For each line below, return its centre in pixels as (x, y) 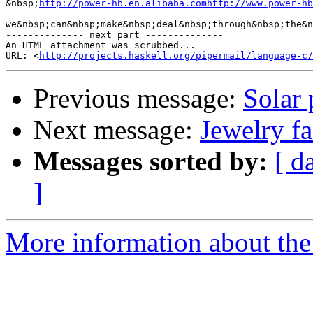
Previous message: (138, 99)
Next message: (117, 130)
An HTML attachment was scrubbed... (101, 45)
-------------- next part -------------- (115, 35)
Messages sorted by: (151, 161)
